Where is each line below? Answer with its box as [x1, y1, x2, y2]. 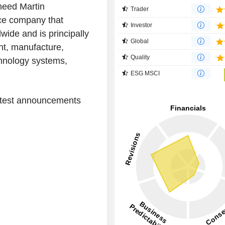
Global [131, 37, 149, 45]
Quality [131, 53, 150, 61]
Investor [131, 21, 153, 29]
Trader [131, 5, 149, 13]
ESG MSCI [131, 69, 160, 77]
